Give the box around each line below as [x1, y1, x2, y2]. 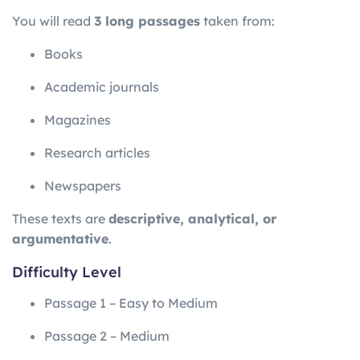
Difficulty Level [12, 262, 121, 281]
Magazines [44, 111, 111, 128]
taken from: [200, 12, 275, 29]
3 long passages [94, 12, 200, 29]
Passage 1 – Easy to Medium [44, 295, 218, 312]
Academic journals [44, 78, 159, 95]
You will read [12, 12, 94, 29]
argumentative [12, 230, 108, 247]
